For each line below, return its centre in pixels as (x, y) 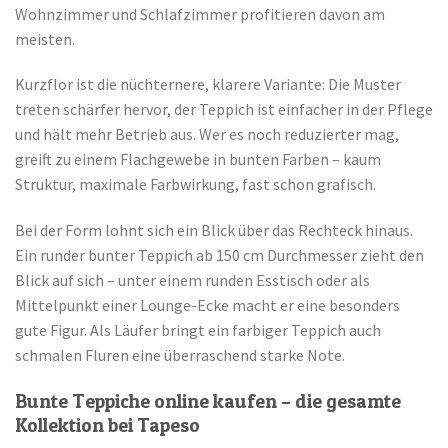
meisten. (45, 38)
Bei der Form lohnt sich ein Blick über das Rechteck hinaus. (214, 230)
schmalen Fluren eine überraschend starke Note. (180, 355)
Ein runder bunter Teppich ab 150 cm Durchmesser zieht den (219, 255)
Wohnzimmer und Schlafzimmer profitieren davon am (200, 13)
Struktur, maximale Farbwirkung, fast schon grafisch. (195, 184)
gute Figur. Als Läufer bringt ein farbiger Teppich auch (198, 330)
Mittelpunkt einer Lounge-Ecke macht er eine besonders (207, 305)
